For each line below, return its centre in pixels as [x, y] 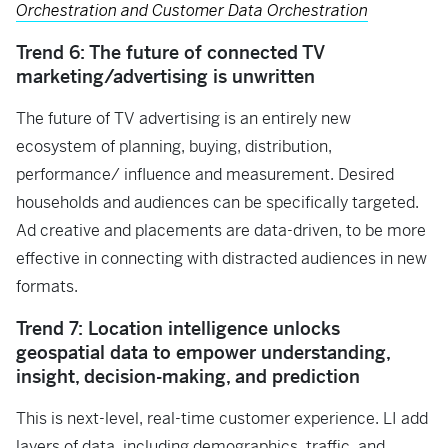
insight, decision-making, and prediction [188, 376]
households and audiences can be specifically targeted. [217, 202]
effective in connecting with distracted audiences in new [221, 258]
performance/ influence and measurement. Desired [205, 174]
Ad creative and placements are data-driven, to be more [221, 230]
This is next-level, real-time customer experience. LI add [222, 418]
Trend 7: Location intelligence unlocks [178, 328]
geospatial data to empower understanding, [203, 352]
